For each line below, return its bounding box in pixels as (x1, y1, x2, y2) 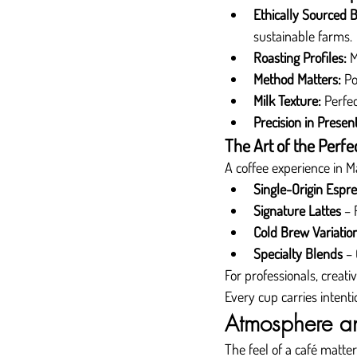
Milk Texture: (253, 92, 321, 109)
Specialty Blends (253, 245, 343, 262)
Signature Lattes (253, 202, 341, 219)
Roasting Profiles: (253, 49, 347, 66)
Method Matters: (253, 70, 341, 88)
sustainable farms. (253, 27, 352, 45)
